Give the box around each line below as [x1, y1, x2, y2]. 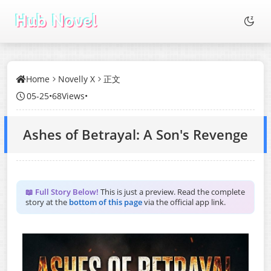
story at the [25, 197, 69, 207]
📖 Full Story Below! [25, 187, 99, 197]
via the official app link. [142, 197, 226, 207]
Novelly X [58, 73, 95, 85]
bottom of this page [69, 197, 142, 207]
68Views [52, 90, 85, 102]
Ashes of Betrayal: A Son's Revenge [23, 125, 248, 143]
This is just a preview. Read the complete [99, 187, 245, 197]
